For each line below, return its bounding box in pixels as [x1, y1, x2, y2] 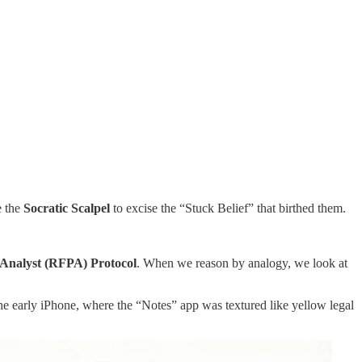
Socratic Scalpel [23, 201, 110, 216]
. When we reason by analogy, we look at [137, 256, 347, 271]
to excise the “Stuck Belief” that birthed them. [110, 201, 346, 216]
